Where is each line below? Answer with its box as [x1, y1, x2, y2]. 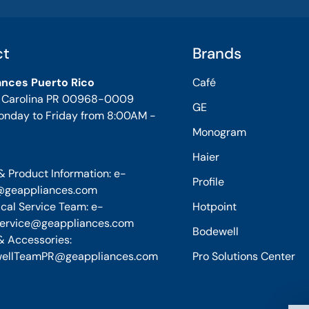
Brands [192, 43, 241, 63]
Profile [192, 175, 224, 189]
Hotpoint [192, 199, 237, 214]
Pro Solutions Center [192, 249, 295, 263]
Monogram [192, 125, 246, 139]
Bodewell [192, 224, 239, 239]
